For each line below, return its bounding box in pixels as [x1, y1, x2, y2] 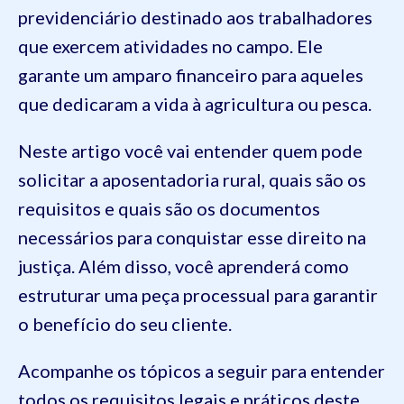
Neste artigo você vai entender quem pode [18, 140, 363, 161]
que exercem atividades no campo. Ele [18, 35, 323, 57]
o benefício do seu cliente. [18, 313, 232, 335]
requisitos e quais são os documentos [18, 197, 320, 219]
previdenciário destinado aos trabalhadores [18, 6, 372, 28]
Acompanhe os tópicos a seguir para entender [18, 360, 385, 381]
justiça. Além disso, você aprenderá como [18, 255, 349, 277]
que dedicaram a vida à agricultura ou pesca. [18, 93, 372, 115]
